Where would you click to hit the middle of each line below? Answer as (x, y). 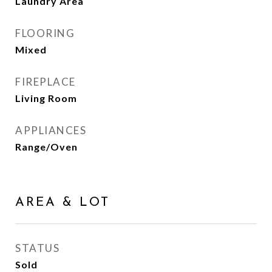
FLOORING (45, 33)
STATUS (37, 248)
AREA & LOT (63, 202)
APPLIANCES (51, 130)
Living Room (46, 98)
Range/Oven (46, 147)
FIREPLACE (46, 82)
